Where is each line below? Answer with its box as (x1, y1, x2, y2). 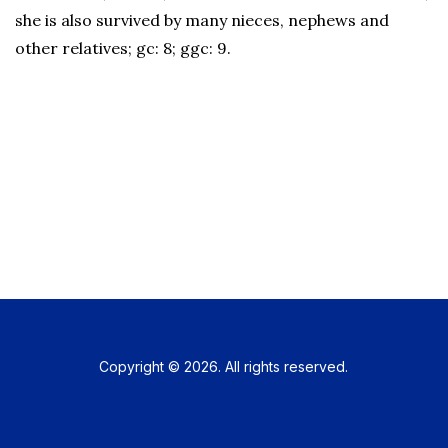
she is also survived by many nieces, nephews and (15, 10, 389, 30)
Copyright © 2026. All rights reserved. (99, 358, 349, 375)
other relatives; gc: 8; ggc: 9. (15, 38, 231, 58)
